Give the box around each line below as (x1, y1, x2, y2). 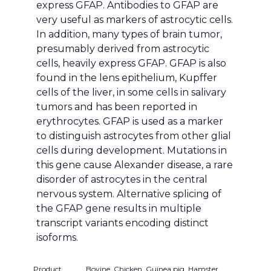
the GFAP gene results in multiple (36, 202, 201, 214)
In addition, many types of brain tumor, (36, 28, 222, 40)
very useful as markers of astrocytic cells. (36, 13, 233, 25)
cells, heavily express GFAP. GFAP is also (36, 57, 226, 69)
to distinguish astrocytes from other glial (36, 129, 231, 142)
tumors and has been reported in (36, 100, 197, 113)
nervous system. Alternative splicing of (36, 188, 221, 200)
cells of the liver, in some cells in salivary (36, 86, 226, 98)
